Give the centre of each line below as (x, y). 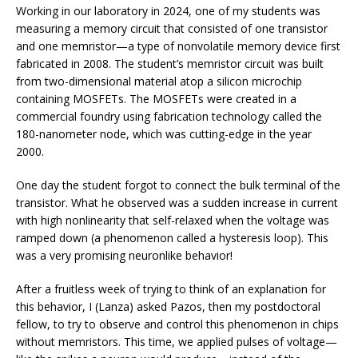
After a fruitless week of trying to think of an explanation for (171, 288)
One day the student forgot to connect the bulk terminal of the (178, 185)
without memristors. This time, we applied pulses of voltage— (177, 341)
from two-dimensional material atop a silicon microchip (159, 81)
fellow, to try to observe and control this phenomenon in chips (177, 324)
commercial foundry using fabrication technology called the (169, 116)
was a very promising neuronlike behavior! (124, 255)
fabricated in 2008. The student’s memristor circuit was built (170, 63)
